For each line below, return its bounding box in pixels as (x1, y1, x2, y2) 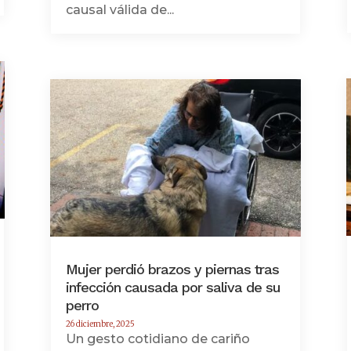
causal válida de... (65, 2, 174, 17)
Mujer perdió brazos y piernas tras (65, 260, 279, 277)
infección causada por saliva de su (65, 278, 280, 295)
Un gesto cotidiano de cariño (65, 331, 250, 346)
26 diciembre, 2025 (65, 318, 135, 329)
